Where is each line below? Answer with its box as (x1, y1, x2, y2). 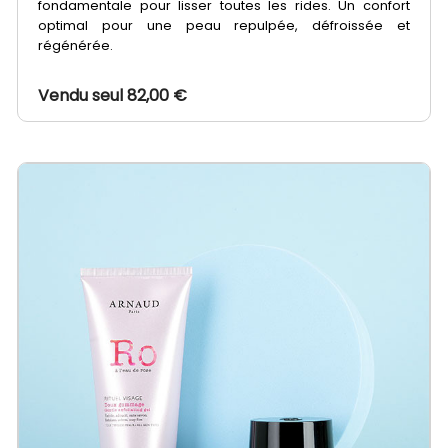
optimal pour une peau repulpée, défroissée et (38, 17, 410, 35)
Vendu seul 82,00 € (38, 84, 188, 108)
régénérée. (38, 37, 117, 55)
